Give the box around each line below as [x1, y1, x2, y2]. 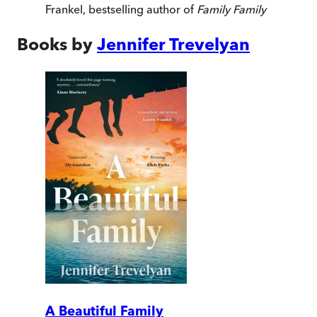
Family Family [197, 2, 266, 17]
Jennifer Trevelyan [97, 34, 250, 55]
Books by [17, 34, 93, 55]
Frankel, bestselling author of [45, 2, 197, 17]
